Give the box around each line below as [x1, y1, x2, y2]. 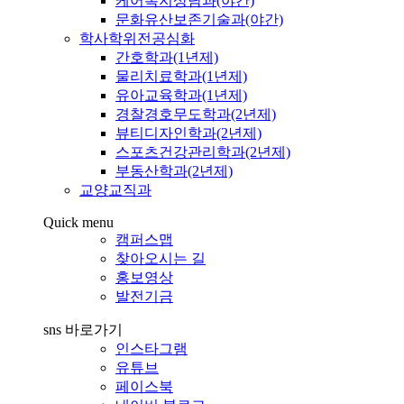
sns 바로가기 [43, 322, 123, 338]
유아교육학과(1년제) [115, 87, 247, 104]
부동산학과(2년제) [115, 163, 233, 179]
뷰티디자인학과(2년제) [115, 125, 262, 142]
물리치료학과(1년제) [115, 69, 247, 85]
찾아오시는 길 [115, 251, 206, 267]
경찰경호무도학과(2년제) [115, 106, 276, 123]
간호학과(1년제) [115, 50, 218, 66]
